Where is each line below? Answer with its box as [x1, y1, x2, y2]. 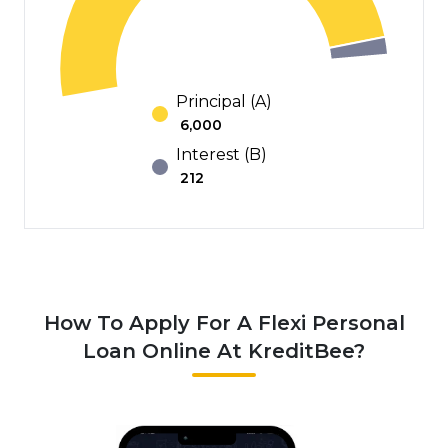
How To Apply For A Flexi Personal [43, 310, 405, 335]
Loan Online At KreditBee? [83, 338, 365, 363]
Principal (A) [176, 91, 272, 111]
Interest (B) [176, 144, 267, 164]
